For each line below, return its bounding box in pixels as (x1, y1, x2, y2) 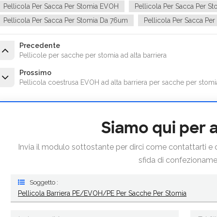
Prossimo (19, 68, 51, 77)
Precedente (19, 41, 60, 49)
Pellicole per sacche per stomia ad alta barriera (19, 51, 167, 59)
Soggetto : (30, 178, 58, 186)
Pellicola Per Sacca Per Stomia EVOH (3, 2, 119, 10)
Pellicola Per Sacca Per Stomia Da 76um (3, 16, 128, 24)
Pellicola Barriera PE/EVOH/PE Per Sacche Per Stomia (18, 189, 186, 197)
